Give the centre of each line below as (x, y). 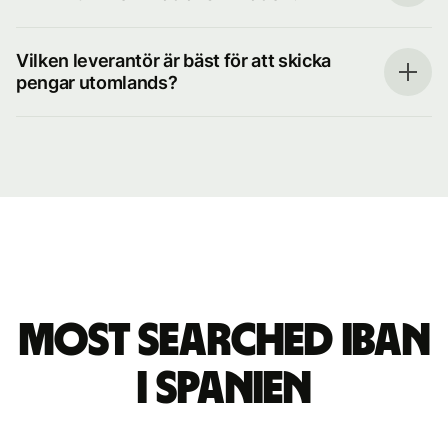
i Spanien (224, 389)
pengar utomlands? (97, 82)
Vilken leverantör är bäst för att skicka (174, 60)
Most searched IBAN (224, 341)
